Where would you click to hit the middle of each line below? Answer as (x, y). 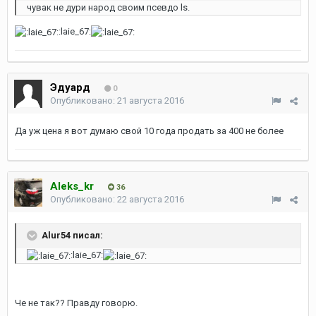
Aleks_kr (72, 186)
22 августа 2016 (151, 199)
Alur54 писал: (71, 235)
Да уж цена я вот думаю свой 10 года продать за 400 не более (149, 131)
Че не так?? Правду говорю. (76, 303)
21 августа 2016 (151, 101)
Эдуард (70, 87)
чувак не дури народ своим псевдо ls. (108, 7)
